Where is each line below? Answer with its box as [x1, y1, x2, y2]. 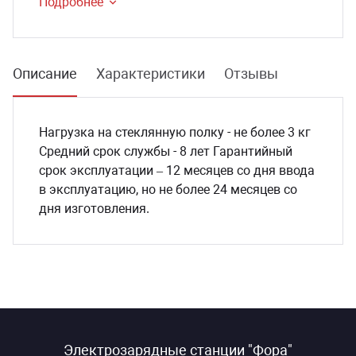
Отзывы [224, 64, 278, 82]
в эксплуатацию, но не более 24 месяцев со [39, 181, 297, 197]
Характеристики [96, 64, 205, 82]
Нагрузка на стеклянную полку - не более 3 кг [39, 124, 311, 140]
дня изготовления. [39, 200, 149, 216]
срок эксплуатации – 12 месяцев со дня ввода [39, 162, 315, 178]
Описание [13, 64, 77, 82]
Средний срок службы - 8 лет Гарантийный [39, 143, 292, 159]
